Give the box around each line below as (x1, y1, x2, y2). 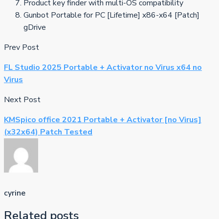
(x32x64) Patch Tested (4, 127, 92, 138)
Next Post (4, 94, 41, 106)
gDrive (23, 22, 46, 33)
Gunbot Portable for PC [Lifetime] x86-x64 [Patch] (23, 10, 199, 21)
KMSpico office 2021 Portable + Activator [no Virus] (4, 114, 201, 126)
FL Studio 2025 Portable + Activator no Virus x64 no (4, 62, 202, 73)
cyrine (4, 187, 25, 198)
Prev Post (4, 42, 39, 53)
